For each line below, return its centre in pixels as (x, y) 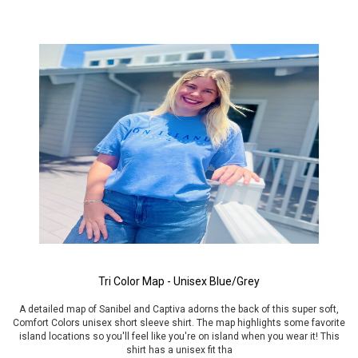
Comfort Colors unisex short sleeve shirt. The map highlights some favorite (179, 323)
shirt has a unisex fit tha (179, 350)
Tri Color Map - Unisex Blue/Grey (179, 281)
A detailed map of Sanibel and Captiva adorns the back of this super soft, (179, 309)
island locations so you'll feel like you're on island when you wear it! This (179, 336)
